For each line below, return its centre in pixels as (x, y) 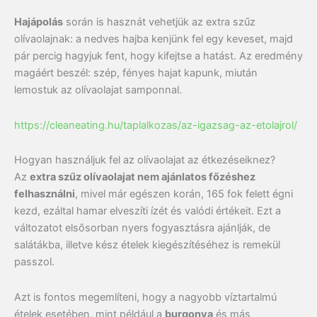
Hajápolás (39, 22)
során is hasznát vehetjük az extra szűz (159, 22)
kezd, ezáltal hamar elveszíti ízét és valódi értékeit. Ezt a (148, 211)
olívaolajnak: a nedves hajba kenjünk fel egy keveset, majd (154, 39)
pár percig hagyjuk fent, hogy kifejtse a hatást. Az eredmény (158, 56)
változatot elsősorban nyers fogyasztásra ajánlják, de (142, 228)
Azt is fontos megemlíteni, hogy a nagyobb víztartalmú (145, 297)
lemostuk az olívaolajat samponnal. (98, 90)
